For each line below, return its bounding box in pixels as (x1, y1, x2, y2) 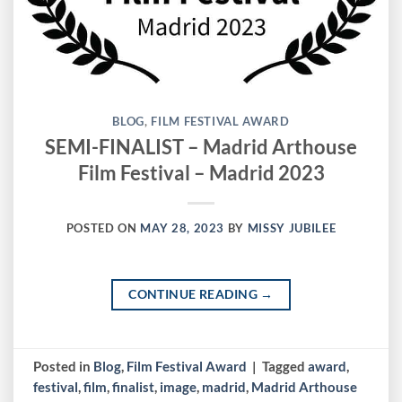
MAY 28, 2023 (140, 221, 225, 236)
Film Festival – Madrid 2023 (77, 160, 325, 185)
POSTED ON (66, 221, 141, 236)
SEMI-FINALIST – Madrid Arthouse (45, 134, 357, 159)
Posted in (33, 357, 94, 374)
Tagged (262, 357, 309, 374)
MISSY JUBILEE (247, 221, 336, 236)
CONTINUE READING (128, 286, 261, 302)
